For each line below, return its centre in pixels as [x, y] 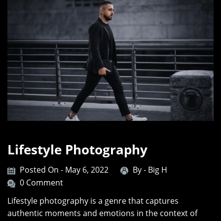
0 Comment [41, 183]
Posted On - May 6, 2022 [64, 169]
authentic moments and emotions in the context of [102, 213]
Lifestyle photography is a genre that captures [93, 201]
